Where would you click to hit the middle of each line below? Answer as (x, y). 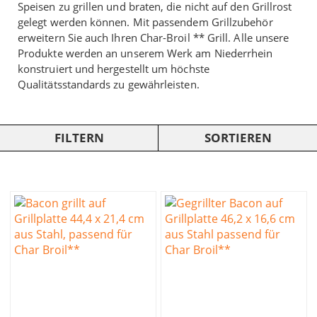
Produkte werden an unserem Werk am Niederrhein (145, 53)
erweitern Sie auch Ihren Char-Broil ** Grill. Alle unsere (154, 37)
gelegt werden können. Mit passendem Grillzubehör (145, 22)
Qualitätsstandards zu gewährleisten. (109, 84)
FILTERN (79, 137)
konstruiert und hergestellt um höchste (114, 68)
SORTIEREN (238, 137)
